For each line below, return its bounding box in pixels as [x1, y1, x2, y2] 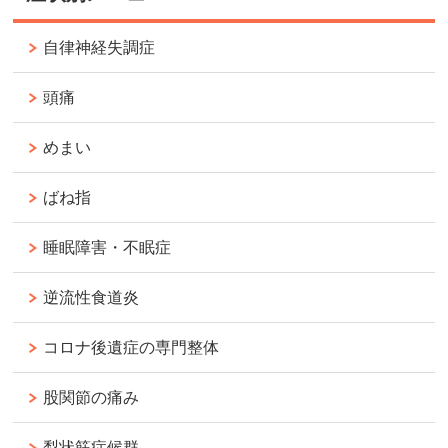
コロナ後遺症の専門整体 [43, 339, 220, 357]
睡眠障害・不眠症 [43, 239, 172, 257]
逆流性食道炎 [43, 289, 140, 307]
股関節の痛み [43, 389, 140, 407]
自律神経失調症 [43, 39, 156, 57]
